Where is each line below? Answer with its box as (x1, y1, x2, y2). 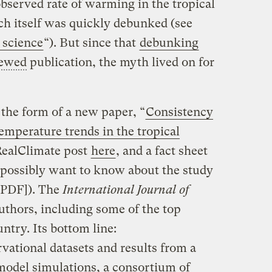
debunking (139, 35, 199, 50)
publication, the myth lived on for (26, 55, 214, 69)
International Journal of (62, 182, 189, 197)
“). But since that (43, 35, 139, 50)
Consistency (145, 104, 213, 119)
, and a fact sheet (115, 143, 208, 158)
